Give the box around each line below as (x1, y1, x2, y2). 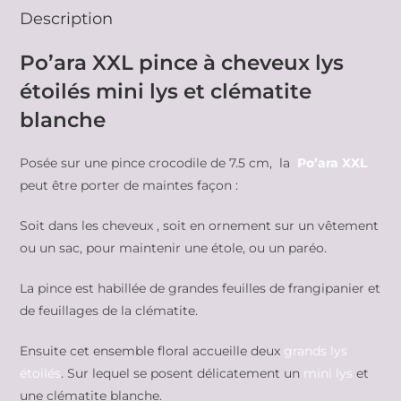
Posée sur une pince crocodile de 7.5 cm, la (20, 154, 294, 171)
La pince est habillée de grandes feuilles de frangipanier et (20, 279, 381, 296)
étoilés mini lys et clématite (20, 78, 312, 104)
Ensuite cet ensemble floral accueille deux (20, 342, 285, 359)
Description (20, 8, 114, 29)
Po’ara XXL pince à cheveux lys (20, 49, 345, 75)
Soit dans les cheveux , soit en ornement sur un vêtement (20, 217, 380, 234)
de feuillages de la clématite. (20, 302, 199, 319)
